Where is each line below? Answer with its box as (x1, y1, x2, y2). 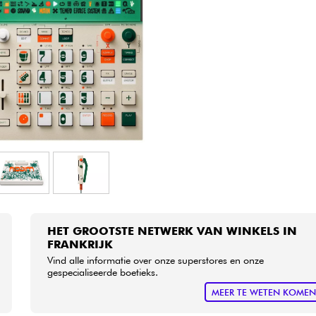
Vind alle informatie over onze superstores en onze (47, 253, 265, 266)
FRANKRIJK (47, 237, 114, 251)
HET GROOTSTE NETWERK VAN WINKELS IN (47, 224, 298, 238)
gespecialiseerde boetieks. (47, 265, 159, 278)
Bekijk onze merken (116, 28, 200, 39)
